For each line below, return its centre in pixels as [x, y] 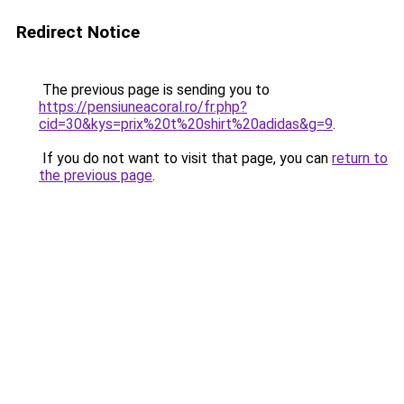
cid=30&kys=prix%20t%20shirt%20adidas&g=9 [186, 124]
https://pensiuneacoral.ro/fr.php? [143, 107]
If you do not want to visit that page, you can [185, 158]
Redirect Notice [78, 32]
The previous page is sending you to [154, 90]
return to [360, 158]
